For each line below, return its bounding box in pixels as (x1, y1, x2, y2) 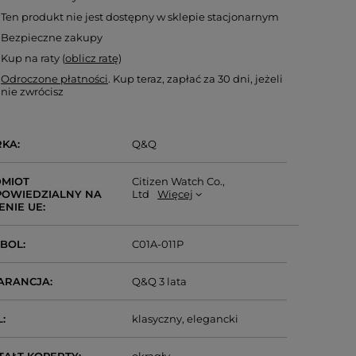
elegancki (187, 312, 239, 325)
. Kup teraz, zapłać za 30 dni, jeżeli (108, 72, 284, 85)
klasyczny (132, 312, 183, 325)
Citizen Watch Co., (132, 175, 226, 188)
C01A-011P (132, 238, 184, 250)
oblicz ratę (65, 52, 119, 64)
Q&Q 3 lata (132, 275, 188, 288)
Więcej (157, 188, 194, 200)
